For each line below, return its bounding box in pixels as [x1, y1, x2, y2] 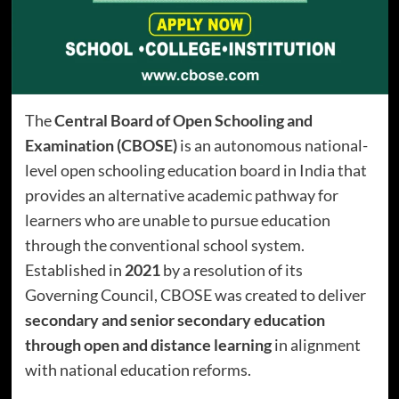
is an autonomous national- [176, 135, 368, 155]
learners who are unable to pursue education [24, 210, 330, 230]
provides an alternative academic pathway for [24, 185, 338, 205]
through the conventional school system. [24, 235, 305, 255]
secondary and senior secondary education [24, 310, 325, 330]
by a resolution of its [159, 260, 303, 280]
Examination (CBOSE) [24, 135, 177, 155]
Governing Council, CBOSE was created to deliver [24, 285, 366, 305]
